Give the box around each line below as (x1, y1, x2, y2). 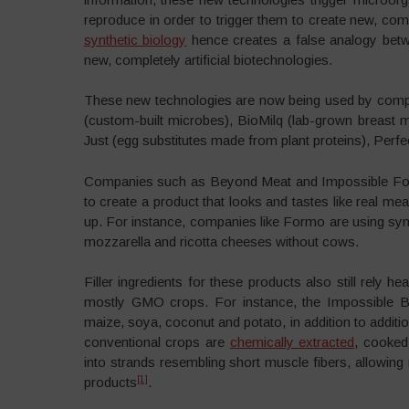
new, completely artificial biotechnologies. (83, 51, 332, 68)
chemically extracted (229, 334, 355, 350)
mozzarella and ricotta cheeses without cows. (83, 233, 359, 249)
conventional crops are (83, 334, 230, 350)
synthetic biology (83, 31, 187, 47)
